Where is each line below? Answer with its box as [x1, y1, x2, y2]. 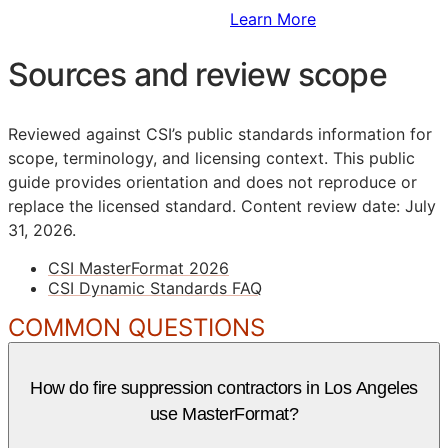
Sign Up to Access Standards [8, 8, 230, 29]
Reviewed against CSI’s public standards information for [8, 123, 432, 144]
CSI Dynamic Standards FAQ [48, 277, 262, 298]
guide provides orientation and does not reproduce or [8, 171, 417, 192]
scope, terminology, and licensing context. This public [8, 147, 415, 168]
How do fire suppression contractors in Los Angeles [30, 377, 418, 398]
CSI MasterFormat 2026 [48, 257, 229, 278]
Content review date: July [236, 195, 436, 216]
